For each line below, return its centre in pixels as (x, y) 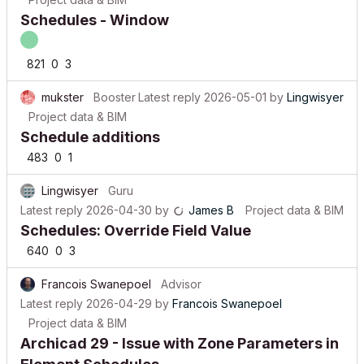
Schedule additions (90, 125)
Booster (115, 85)
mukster (63, 85)
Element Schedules (90, 352)
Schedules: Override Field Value (136, 218)
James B (211, 198)
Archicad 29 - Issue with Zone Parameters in (180, 331)
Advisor (181, 272)
